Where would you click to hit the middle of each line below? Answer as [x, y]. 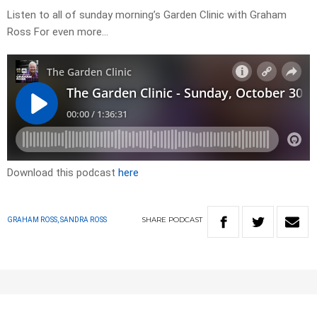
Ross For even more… [58, 32]
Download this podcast [63, 173]
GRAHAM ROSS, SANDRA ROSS [57, 220]
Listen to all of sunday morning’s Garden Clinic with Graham [147, 15]
